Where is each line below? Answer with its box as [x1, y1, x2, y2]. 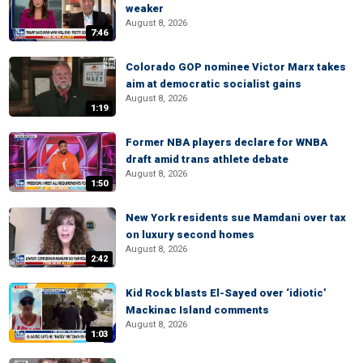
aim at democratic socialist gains [126, 78, 301, 90]
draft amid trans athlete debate [126, 153, 288, 165]
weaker [126, 2, 164, 15]
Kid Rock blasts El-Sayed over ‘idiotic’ [126, 287, 327, 299]
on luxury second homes [126, 228, 254, 241]
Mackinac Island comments [126, 304, 269, 316]
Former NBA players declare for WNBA [126, 136, 327, 148]
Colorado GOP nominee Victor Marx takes [126, 61, 346, 73]
